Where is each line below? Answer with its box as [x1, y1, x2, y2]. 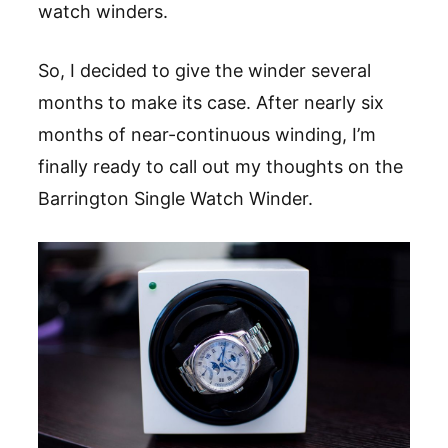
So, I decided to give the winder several [38, 59, 371, 81]
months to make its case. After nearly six [38, 91, 384, 113]
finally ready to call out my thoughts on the [38, 155, 403, 177]
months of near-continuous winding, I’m [38, 123, 376, 145]
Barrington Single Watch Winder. [38, 187, 313, 209]
